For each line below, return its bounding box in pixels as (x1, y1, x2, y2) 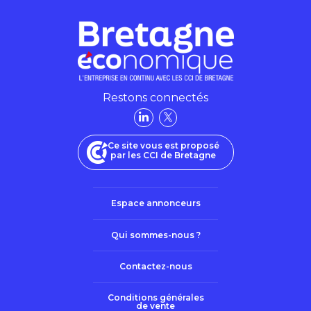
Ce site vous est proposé (107, 140, 219, 151)
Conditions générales (107, 292, 204, 303)
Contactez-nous (119, 261, 192, 272)
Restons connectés (103, 91, 208, 105)
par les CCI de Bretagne (110, 150, 216, 161)
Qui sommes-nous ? (110, 229, 201, 240)
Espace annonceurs (110, 198, 201, 209)
